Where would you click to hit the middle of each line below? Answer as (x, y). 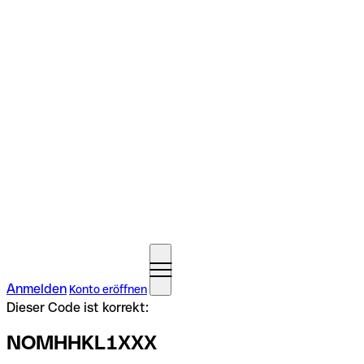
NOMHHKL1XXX (82, 342)
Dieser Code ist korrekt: (78, 308)
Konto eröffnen (108, 289)
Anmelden (37, 289)
